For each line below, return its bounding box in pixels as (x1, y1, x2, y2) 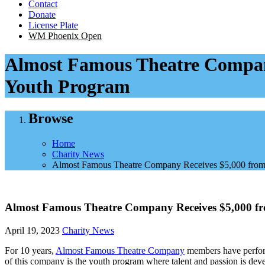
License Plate (28, 20, 78, 30)
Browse (28, 110, 73, 126)
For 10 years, (5, 245, 56, 256)
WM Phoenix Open (28, 30, 102, 41)
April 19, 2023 (5, 225, 60, 236)
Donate (28, 9, 56, 20)
